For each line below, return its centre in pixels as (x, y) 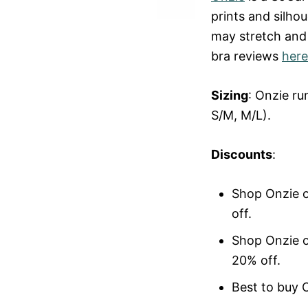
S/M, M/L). (241, 115)
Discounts (242, 154)
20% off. (256, 260)
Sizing (230, 95)
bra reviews (246, 56)
